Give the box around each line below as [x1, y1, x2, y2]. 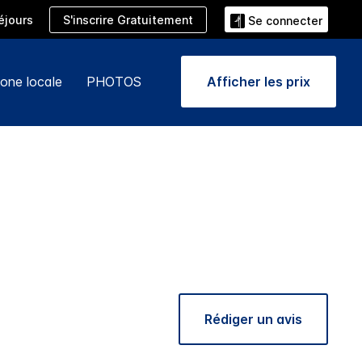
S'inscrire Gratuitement [63, 12, 193, 27]
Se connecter [248, 13, 322, 27]
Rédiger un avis [204, 311, 302, 328]
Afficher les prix [207, 74, 310, 90]
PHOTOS [86, 74, 141, 90]
